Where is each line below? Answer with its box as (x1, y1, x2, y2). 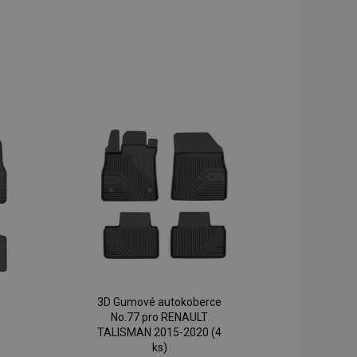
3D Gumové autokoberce (97, 296, 222, 309)
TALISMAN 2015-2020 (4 (97, 326, 222, 339)
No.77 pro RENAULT (111, 311, 209, 324)
